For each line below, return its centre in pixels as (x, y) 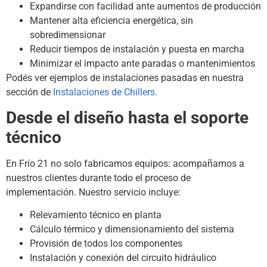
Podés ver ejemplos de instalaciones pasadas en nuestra (125, 77)
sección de (30, 92)
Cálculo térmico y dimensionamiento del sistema (132, 229)
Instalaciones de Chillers (104, 92)
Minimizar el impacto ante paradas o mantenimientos (142, 63)
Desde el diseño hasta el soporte (127, 118)
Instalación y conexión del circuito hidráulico (123, 258)
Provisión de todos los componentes (106, 244)
